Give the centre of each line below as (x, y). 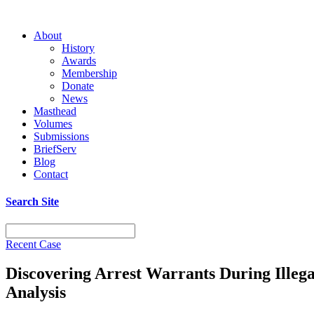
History (78, 48)
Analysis (36, 293)
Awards (79, 61)
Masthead (55, 111)
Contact (51, 174)
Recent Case (33, 244)
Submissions (61, 136)
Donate (78, 86)
